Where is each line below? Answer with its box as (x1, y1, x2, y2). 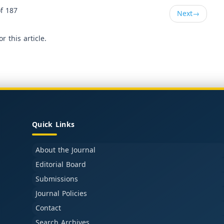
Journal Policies (35, 187, 87, 200)
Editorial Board (35, 158, 86, 171)
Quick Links (32, 118, 75, 131)
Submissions (35, 172, 78, 186)
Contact (35, 201, 61, 215)
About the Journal (35, 143, 95, 157)
